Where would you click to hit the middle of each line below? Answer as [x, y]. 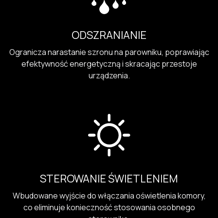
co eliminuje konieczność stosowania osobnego [109, 207]
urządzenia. [109, 76]
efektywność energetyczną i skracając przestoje [109, 64]
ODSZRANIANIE [109, 35]
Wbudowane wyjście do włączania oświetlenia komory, [109, 195]
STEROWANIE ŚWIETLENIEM [109, 178]
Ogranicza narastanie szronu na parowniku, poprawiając [109, 52]
